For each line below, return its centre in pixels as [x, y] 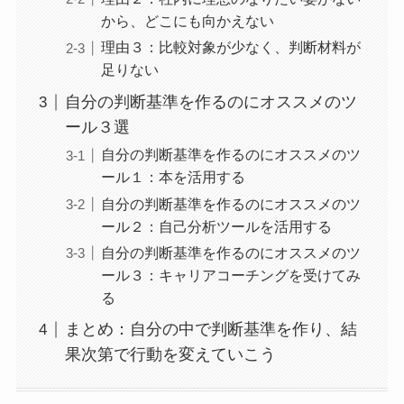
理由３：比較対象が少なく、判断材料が [230, 47]
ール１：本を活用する [173, 177]
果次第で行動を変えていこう [170, 355]
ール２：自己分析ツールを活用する [216, 226]
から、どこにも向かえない [187, 21]
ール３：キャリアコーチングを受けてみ [230, 275]
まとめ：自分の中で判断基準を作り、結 [211, 330]
